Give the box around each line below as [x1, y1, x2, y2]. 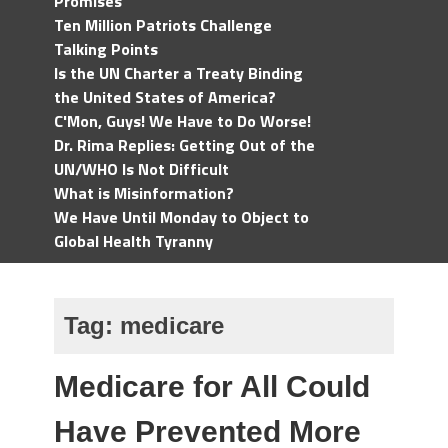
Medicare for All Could [54, 370, 370, 403]
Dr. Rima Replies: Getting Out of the [54, 133, 315, 157]
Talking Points [54, 37, 158, 61]
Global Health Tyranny [54, 229, 213, 253]
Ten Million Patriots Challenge [54, 13, 272, 37]
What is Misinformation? [54, 181, 234, 205]
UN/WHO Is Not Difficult [54, 157, 229, 181]
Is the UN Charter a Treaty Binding [54, 61, 303, 85]
